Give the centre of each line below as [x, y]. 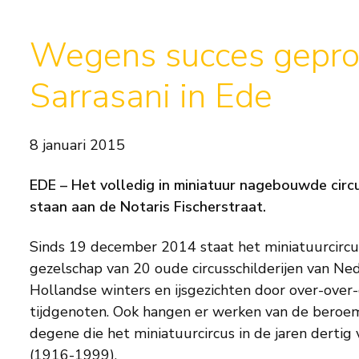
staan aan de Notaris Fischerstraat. [148, 206]
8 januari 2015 [77, 145]
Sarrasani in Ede [151, 97]
